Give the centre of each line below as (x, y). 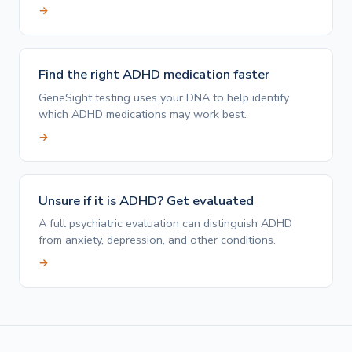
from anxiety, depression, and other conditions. (157, 240)
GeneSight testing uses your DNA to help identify (164, 97)
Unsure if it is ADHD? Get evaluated (146, 200)
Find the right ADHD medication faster (154, 74)
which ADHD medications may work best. (143, 114)
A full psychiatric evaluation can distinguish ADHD (165, 224)
